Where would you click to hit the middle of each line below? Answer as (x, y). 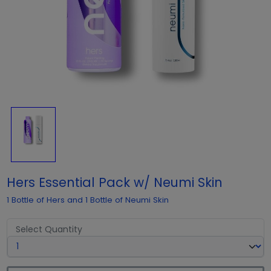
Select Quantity (49, 229)
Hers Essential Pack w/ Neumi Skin (114, 182)
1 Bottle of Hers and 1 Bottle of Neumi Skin (87, 200)
